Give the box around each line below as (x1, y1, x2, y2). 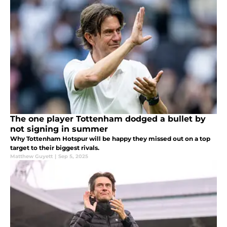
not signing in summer (10, 124, 108, 134)
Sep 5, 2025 (58, 153, 88, 160)
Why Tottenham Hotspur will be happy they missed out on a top (10, 134, 210, 142)
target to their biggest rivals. (10, 143, 99, 152)
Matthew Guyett (10, 153, 53, 160)
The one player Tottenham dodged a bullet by (10, 113, 206, 124)
